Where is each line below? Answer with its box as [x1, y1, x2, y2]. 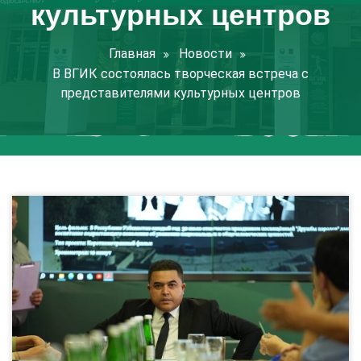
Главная [109, 46, 156, 61]
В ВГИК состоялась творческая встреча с [52, 66, 309, 81]
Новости [179, 46, 232, 61]
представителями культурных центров [60, 85, 301, 101]
